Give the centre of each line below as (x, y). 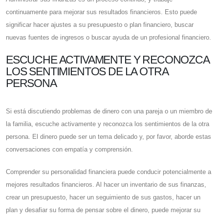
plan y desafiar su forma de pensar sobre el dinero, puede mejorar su (103, 210)
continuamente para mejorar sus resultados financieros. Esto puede (101, 12)
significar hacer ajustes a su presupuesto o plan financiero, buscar (100, 25)
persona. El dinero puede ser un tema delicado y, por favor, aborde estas (109, 137)
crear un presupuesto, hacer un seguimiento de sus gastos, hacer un (103, 197)
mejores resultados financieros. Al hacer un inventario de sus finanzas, (106, 185)
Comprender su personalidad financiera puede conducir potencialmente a (109, 172)
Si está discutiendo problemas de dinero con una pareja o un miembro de (109, 111)
